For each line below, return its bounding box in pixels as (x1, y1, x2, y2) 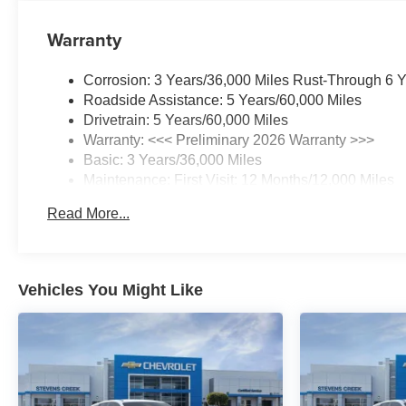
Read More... (47, 206, 130, 222)
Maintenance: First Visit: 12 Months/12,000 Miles (83, 171, 395, 188)
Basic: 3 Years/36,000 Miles (83, 151, 263, 168)
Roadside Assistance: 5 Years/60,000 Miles (83, 92, 362, 108)
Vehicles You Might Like (18, 281, 203, 300)
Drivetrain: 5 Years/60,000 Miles (83, 111, 289, 128)
